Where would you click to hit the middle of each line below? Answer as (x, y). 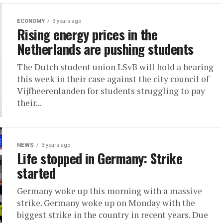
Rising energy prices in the (87, 34)
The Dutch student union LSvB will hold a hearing (115, 67)
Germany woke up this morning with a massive (110, 191)
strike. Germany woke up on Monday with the (106, 203)
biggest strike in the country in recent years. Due (112, 215)
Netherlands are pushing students (105, 49)
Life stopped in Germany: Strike (100, 158)
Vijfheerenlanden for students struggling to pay (111, 91)
